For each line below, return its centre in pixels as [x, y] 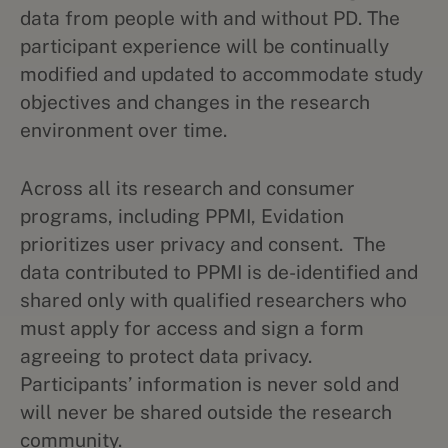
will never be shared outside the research [206, 412]
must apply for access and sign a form [192, 328]
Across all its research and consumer [187, 188]
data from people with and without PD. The [210, 18]
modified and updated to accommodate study [221, 74]
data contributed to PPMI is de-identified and [219, 272]
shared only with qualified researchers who [213, 300]
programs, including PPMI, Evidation [182, 216]
